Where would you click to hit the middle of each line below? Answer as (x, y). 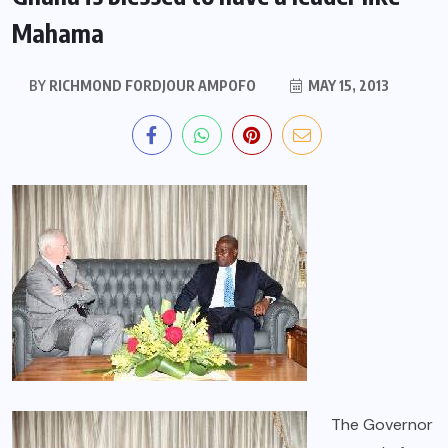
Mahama (58, 33)
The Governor (382, 425)
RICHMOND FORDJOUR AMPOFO (151, 86)
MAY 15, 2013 (347, 86)
